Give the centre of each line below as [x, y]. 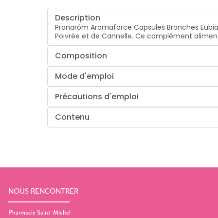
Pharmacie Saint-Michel [39, 212]
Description [78, 18]
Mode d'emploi [85, 76]
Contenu [73, 117]
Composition [81, 55]
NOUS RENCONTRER [43, 192]
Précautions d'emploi [97, 96]
